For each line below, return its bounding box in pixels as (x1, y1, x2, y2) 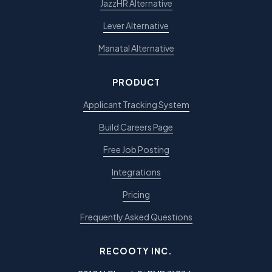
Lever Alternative (103, 20, 169, 32)
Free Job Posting (103, 144, 169, 155)
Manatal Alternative (98, 42, 174, 54)
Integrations (111, 166, 161, 178)
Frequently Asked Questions (80, 211, 192, 223)
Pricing (122, 189, 150, 200)
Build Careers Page (99, 121, 173, 133)
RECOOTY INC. (100, 245, 172, 257)
